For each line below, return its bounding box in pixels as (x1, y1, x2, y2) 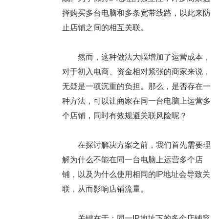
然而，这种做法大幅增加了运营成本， (62, 53, 211, 62)
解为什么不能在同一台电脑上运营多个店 (62, 155, 203, 164)
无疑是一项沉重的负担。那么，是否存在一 (62, 82, 211, 91)
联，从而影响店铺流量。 (62, 185, 148, 194)
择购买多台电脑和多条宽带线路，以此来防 (62, 9, 211, 18)
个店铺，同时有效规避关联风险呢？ (62, 111, 187, 120)
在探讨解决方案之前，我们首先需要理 (62, 141, 211, 150)
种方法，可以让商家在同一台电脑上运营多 (62, 97, 211, 106)
